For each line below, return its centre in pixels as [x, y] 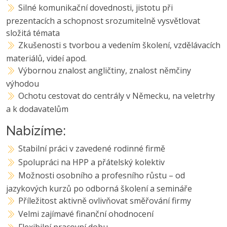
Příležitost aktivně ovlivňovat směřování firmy [105, 201]
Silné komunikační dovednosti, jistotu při [96, 7]
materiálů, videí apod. [46, 59]
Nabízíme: [36, 131]
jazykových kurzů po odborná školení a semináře [99, 189]
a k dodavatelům [37, 109]
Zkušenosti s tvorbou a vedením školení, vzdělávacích [120, 45]
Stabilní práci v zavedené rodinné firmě [92, 149]
